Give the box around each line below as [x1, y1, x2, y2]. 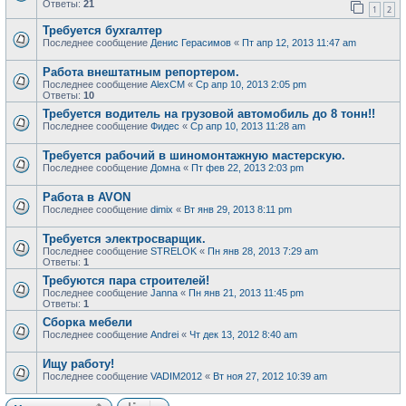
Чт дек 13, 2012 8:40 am [189, 329, 297, 340]
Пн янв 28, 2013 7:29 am [208, 246, 318, 256]
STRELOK [150, 246, 197, 256]
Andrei [150, 329, 179, 340]
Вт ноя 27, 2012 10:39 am [213, 371, 327, 382]
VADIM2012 [150, 371, 202, 382]
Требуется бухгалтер [43, 24, 162, 37]
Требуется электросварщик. [43, 232, 206, 246]
